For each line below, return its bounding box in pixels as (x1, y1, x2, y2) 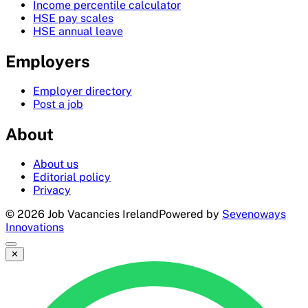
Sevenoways (222, 208, 286, 221)
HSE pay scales (33, 12, 113, 25)
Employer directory (33, 85, 132, 98)
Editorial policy (33, 170, 111, 184)
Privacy (33, 184, 71, 197)
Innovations (5, 221, 64, 234)
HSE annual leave (33, 25, 123, 38)
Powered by (159, 208, 219, 221)
